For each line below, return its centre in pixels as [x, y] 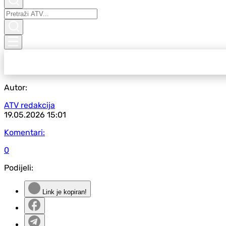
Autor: [16, 88]
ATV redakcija [30, 105]
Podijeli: [19, 168]
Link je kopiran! [64, 192]
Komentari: [24, 132]
